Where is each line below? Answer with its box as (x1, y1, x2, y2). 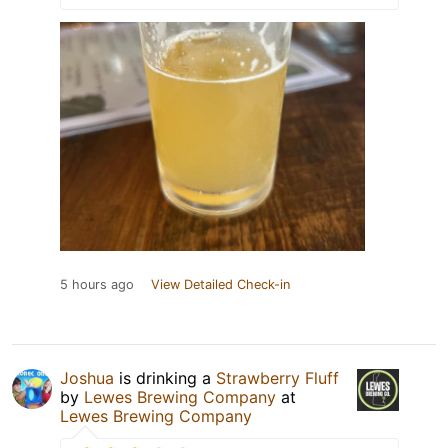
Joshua (60, 368, 114, 389)
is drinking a (114, 368, 216, 389)
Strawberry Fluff (216, 368, 339, 389)
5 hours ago (60, 277, 134, 293)
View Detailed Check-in (151, 277, 290, 293)
